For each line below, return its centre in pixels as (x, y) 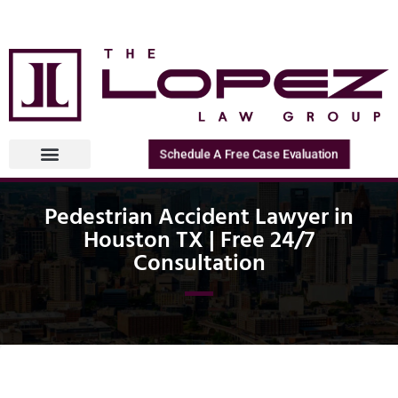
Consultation (199, 262)
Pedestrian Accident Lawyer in (199, 215)
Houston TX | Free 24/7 (199, 239)
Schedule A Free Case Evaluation (249, 154)
